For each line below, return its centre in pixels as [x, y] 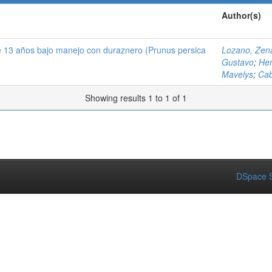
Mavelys [237, 74]
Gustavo [238, 62]
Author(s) [241, 15]
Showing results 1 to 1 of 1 [136, 98]
